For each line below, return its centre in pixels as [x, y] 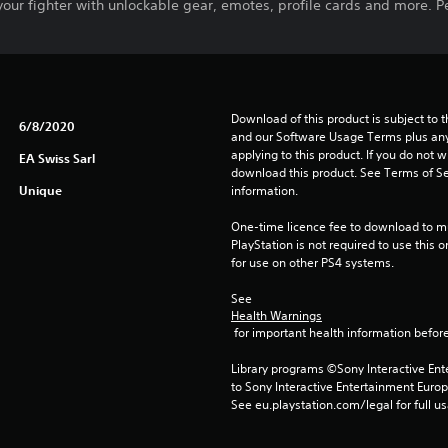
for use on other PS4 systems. [312, 262]
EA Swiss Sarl [56, 158]
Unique [40, 190]
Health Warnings [276, 315]
